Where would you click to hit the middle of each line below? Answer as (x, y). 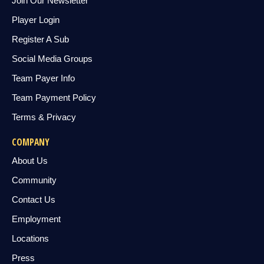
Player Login (36, 19)
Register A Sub (40, 39)
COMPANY (31, 142)
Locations (30, 238)
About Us (30, 160)
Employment (36, 219)
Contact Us (34, 199)
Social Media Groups (52, 58)
